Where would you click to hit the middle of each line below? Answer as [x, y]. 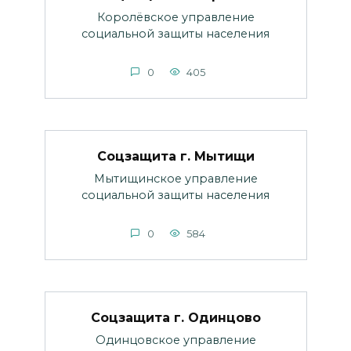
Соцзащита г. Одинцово [175, 317]
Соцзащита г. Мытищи [175, 156]
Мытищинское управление [175, 178]
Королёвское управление [175, 17]
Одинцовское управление [175, 340]
